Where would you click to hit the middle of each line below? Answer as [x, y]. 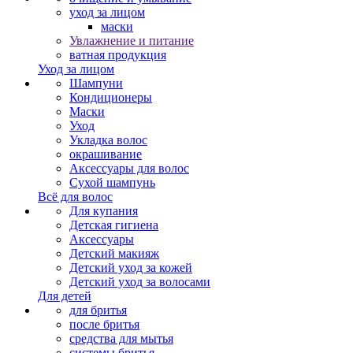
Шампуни [96, 83]
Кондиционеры [111, 97]
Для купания [104, 211]
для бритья [98, 310]
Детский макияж [114, 253]
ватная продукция [118, 55]
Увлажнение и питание [132, 41]
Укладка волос [108, 140]
